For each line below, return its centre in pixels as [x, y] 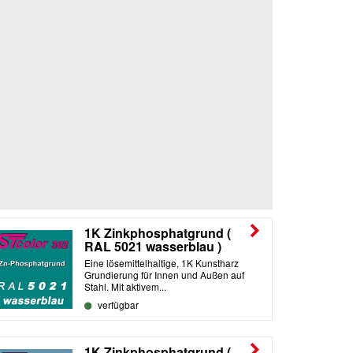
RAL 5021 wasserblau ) [153, 246]
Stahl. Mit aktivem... [125, 286]
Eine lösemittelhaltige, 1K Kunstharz [162, 262]
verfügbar [117, 304]
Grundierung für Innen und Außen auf [164, 274]
